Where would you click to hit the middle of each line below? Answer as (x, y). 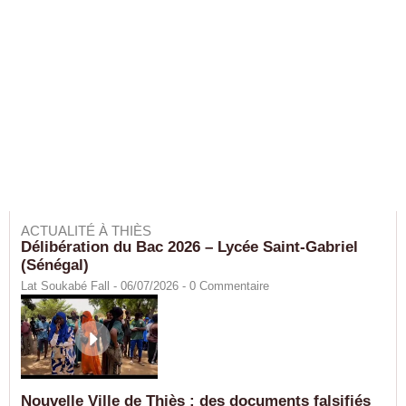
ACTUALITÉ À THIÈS (86, 231)
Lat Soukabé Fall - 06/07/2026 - (105, 286)
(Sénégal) (55, 265)
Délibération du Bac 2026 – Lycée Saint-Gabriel (189, 247)
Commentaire (232, 286)
